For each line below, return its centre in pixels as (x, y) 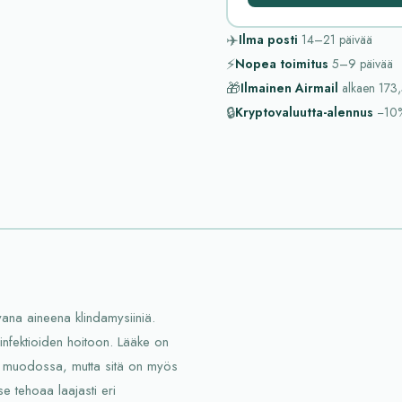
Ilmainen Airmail (289, 88)
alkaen (358, 88)
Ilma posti (268, 39)
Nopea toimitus (282, 64)
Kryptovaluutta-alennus (304, 112)
